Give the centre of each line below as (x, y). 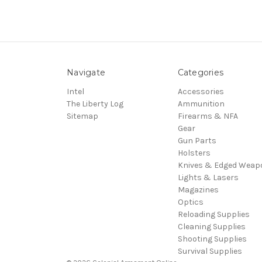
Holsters (194, 153)
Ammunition (201, 104)
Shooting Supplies (212, 239)
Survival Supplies (210, 251)
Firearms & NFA (208, 116)
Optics (190, 202)
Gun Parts (197, 141)
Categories (200, 73)
